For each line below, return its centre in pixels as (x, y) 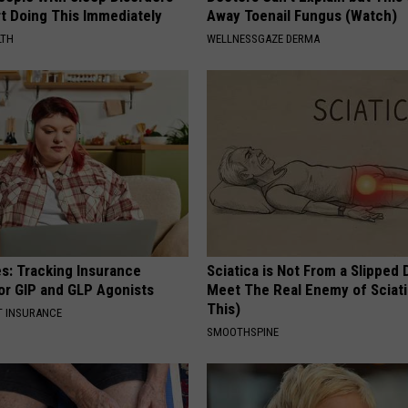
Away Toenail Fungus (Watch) (302, 15)
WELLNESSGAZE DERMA (264, 38)
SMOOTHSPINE (243, 331)
